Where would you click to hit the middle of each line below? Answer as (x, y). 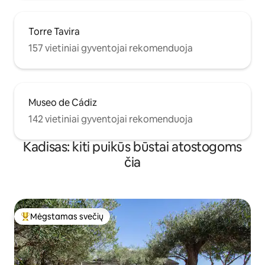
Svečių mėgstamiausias (67, 222)
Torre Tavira (54, 31)
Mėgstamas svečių (67, 216)
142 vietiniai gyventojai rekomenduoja (111, 119)
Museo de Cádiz (63, 102)
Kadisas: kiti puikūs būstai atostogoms (132, 147)
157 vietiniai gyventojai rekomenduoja (111, 48)
